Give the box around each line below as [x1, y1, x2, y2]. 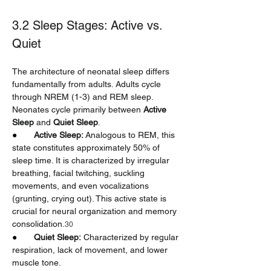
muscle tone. [12, 258, 61, 267]
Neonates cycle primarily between [12, 105, 143, 114]
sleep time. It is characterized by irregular [12, 155, 172, 165]
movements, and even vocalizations [12, 181, 151, 191]
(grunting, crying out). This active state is [12, 194, 169, 203]
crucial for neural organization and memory [12, 206, 179, 216]
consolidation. [12, 219, 65, 229]
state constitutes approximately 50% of [12, 143, 162, 152]
